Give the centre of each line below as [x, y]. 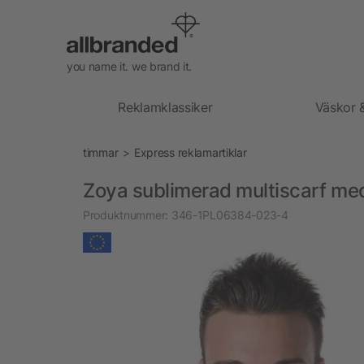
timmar [101, 152]
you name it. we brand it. [129, 66]
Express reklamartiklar [190, 152]
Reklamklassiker [165, 107]
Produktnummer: [126, 214]
